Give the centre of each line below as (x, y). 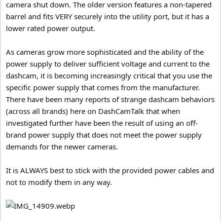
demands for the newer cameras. (62, 147)
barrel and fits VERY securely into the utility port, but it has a (108, 17)
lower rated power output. (51, 28)
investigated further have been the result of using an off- (102, 123)
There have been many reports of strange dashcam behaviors (110, 99)
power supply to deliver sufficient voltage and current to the (108, 64)
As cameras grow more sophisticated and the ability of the (105, 52)
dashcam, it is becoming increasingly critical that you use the (109, 76)
